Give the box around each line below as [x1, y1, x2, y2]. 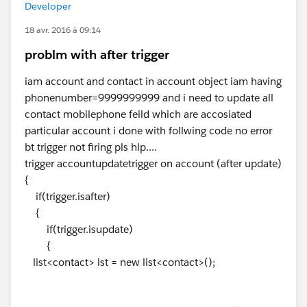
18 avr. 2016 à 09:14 [25, 24, 101, 36]
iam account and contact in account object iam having [25, 75, 282, 88]
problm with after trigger [25, 47, 169, 62]
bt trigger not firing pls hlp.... [25, 140, 157, 153]
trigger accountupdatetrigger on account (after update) [25, 157, 282, 170]
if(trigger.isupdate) [25, 223, 133, 236]
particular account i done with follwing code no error [25, 124, 272, 137]
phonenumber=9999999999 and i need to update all [25, 91, 273, 104]
